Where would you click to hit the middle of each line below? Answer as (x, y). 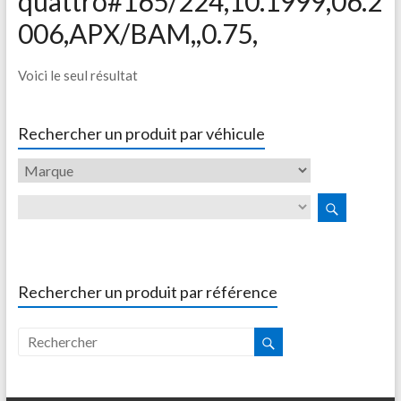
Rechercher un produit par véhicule (141, 133)
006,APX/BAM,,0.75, (137, 33)
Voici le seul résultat (77, 75)
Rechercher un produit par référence (147, 292)
